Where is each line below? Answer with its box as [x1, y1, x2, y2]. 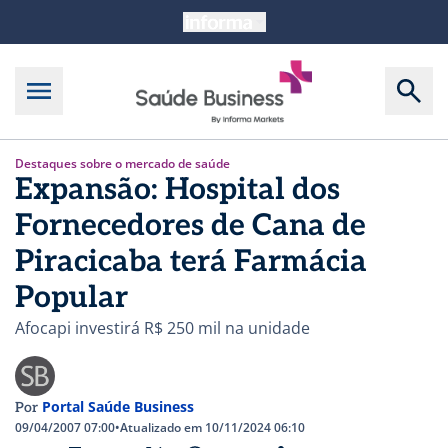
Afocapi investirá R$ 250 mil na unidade [15, 316, 310, 339]
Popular [15, 279, 128, 316]
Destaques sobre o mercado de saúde [15, 154, 230, 172]
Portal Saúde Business [42, 396, 194, 416]
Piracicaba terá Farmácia [15, 243, 367, 280]
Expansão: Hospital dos [15, 171, 340, 208]
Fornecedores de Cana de [15, 207, 366, 244]
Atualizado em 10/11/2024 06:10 [120, 418, 305, 436]
